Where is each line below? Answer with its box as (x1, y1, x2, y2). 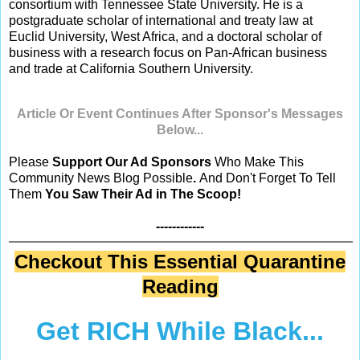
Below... (157, 122, 203, 137)
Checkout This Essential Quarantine (14, 250, 346, 272)
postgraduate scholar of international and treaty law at (9, 13, 313, 27)
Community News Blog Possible (9, 170, 193, 185)
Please (9, 154, 49, 169)
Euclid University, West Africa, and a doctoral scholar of (9, 29, 321, 43)
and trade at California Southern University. (9, 61, 253, 76)
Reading (141, 275, 219, 297)
